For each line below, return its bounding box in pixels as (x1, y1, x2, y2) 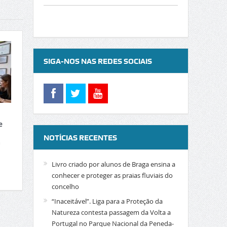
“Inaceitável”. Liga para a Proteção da (51, 197, 163, 206)
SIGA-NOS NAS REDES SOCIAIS (43, 57, 152, 66)
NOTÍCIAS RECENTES (43, 133, 117, 142)
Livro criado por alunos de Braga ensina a (51, 160, 175, 169)
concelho (51, 182, 79, 191)
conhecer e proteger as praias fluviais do (51, 171, 173, 180)
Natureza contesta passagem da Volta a (51, 208, 171, 217)
